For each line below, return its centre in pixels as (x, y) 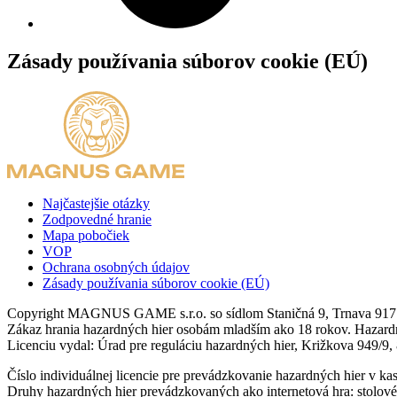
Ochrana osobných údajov (116, 267)
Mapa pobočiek (86, 235)
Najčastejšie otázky (96, 203)
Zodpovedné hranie (97, 219)
